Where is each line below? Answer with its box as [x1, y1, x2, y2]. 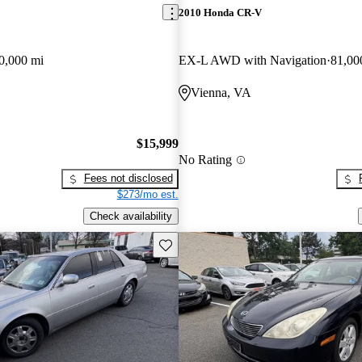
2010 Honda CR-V [178, 6, 262, 19]
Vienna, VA [190, 85, 251, 99]
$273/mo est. [116, 188, 179, 201]
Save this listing [158, 237, 234, 250]
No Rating [178, 153, 232, 167]
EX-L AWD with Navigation [178, 53, 326, 67]
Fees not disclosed [83, 172, 173, 185]
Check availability [89, 210, 172, 223]
